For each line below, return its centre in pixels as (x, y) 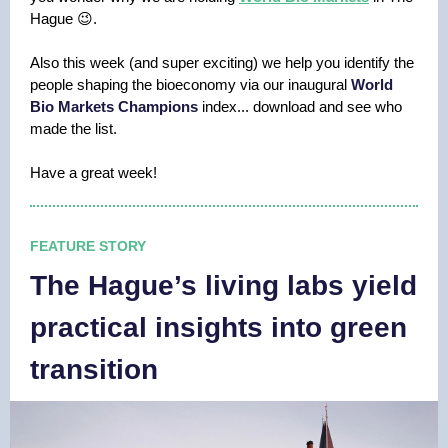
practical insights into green (218, 327)
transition (94, 369)
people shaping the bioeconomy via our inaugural (190, 84)
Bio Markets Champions (114, 106)
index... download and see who (300, 106)
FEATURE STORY (88, 246)
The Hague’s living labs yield (223, 285)
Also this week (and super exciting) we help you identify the (222, 62)
